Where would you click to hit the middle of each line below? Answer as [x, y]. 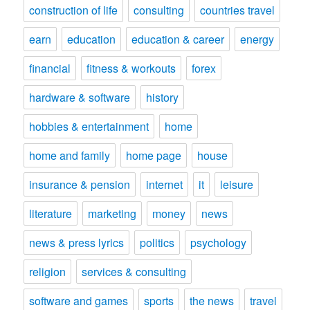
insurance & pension [80, 184]
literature [51, 213]
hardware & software [80, 97]
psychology [219, 243]
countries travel [238, 10]
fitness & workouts [131, 68]
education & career [178, 39]
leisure [237, 184]
